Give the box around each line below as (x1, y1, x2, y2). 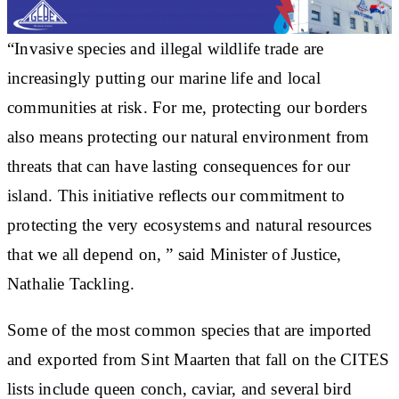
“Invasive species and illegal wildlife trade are (7, 38, 324, 58)
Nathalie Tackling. (7, 273, 135, 293)
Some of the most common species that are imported (7, 320, 372, 339)
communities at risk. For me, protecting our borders (7, 97, 367, 117)
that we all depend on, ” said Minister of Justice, (7, 244, 342, 264)
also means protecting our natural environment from (7, 126, 370, 146)
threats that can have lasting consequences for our (7, 156, 351, 175)
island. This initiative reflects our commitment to (7, 185, 346, 205)
